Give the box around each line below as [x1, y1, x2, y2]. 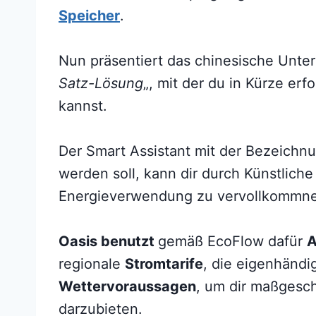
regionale [59, 255, 125, 272]
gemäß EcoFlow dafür [158, 232, 307, 250]
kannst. [59, 97, 107, 114]
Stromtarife [125, 255, 203, 272]
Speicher [59, 6, 120, 24]
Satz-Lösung [59, 74, 143, 92]
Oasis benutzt [59, 232, 158, 250]
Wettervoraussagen [59, 277, 196, 295]
